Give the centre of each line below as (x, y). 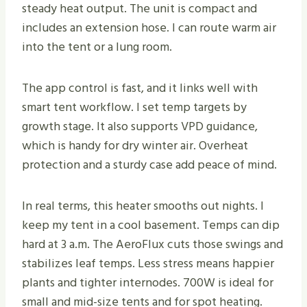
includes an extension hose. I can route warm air (149, 28)
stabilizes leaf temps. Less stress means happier (148, 264)
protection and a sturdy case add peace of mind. (149, 165)
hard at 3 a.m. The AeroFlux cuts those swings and (152, 245)
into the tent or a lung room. (97, 47)
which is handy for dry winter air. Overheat (135, 146)
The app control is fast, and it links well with (140, 88)
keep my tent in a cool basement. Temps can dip (151, 225)
